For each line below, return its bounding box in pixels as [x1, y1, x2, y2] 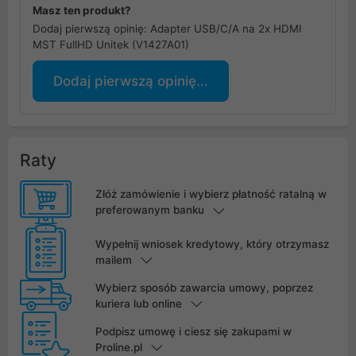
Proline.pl [95, 340, 142, 354]
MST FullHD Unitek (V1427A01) [33, 38, 189, 52]
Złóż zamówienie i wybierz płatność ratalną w [95, 188, 327, 201]
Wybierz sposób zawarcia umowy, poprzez [95, 281, 313, 294]
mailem [95, 253, 132, 266]
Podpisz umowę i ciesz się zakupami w [95, 324, 292, 338]
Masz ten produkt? [33, 4, 131, 17]
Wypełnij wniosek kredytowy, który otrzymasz [95, 237, 329, 250]
